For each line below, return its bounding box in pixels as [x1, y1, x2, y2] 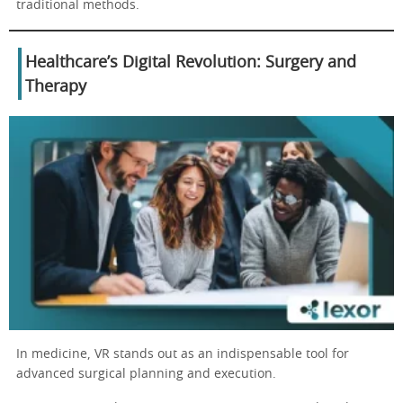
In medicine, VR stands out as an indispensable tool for [16, 347, 349, 361]
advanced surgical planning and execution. [16, 367, 276, 381]
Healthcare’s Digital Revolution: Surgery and [25, 54, 356, 71]
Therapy [25, 78, 86, 95]
